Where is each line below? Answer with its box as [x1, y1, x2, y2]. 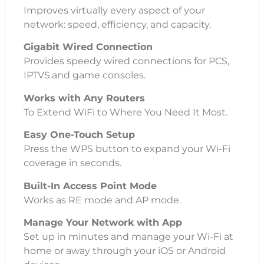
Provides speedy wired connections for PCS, [24, 55, 229, 67]
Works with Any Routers [24, 92, 145, 104]
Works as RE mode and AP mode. [24, 194, 181, 206]
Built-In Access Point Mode [24, 180, 157, 192]
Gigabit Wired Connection [24, 41, 153, 53]
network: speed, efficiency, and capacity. [24, 18, 211, 30]
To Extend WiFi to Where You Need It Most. [24, 106, 227, 118]
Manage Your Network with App [24, 216, 182, 228]
